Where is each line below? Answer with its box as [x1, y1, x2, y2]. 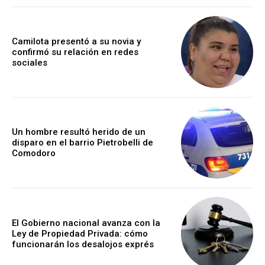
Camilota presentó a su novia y [12, 35, 141, 47]
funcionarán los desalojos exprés [12, 238, 154, 250]
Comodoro [12, 148, 56, 159]
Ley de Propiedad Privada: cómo [12, 228, 148, 239]
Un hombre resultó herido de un [12, 127, 146, 138]
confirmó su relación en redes [12, 46, 138, 57]
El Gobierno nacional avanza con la [12, 217, 160, 228]
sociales [12, 57, 47, 68]
